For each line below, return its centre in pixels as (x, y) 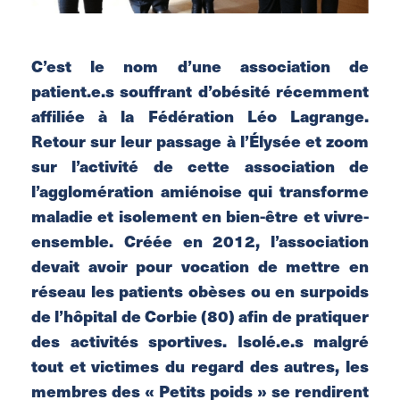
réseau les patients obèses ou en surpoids (200, 290)
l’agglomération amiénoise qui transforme (200, 190)
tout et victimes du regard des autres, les (200, 365)
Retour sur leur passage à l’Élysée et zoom (200, 140)
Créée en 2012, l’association (246, 240)
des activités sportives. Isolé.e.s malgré (200, 340)
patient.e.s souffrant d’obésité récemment (200, 90)
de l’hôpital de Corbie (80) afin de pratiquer (200, 315)
